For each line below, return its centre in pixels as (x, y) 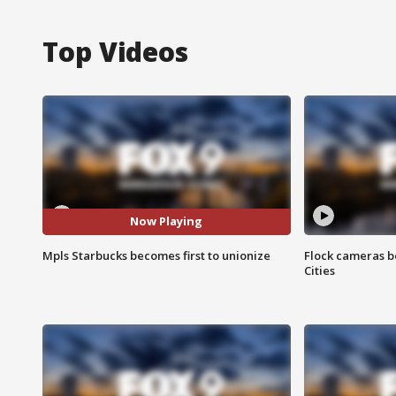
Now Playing (167, 221)
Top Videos (115, 51)
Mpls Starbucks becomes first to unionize (156, 255)
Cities (319, 270)
